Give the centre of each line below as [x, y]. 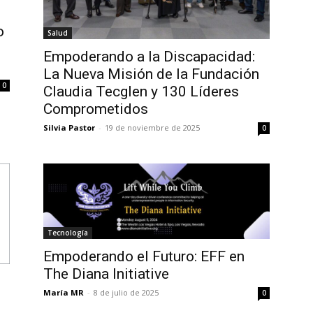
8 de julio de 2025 [126, 292]
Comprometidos [96, 109]
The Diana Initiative [106, 274]
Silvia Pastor [69, 128]
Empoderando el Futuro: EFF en [144, 256]
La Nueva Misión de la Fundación [151, 74]
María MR [64, 292]
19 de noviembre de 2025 [152, 128]
